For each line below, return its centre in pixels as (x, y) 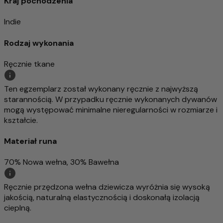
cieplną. (18, 208)
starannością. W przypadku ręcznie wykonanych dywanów (111, 99)
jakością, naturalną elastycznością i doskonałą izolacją (102, 198)
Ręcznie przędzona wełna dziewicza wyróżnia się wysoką (107, 187)
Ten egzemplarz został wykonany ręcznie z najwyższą (101, 89)
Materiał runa (30, 141)
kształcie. (21, 120)
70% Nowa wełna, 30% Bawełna (61, 162)
